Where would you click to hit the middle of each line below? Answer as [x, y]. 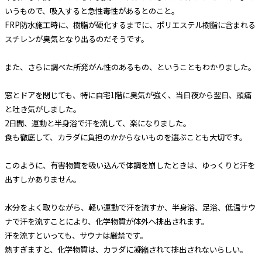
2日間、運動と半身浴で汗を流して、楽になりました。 [97, 123]
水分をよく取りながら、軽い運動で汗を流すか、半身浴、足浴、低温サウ [130, 207]
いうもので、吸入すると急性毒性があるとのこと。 [92, 11]
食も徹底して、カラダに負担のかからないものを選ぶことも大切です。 [125, 137]
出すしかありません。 [42, 179]
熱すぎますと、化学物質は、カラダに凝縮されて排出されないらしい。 [126, 249]
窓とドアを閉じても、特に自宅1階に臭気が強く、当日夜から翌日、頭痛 [128, 95]
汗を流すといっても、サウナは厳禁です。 [76, 235]
